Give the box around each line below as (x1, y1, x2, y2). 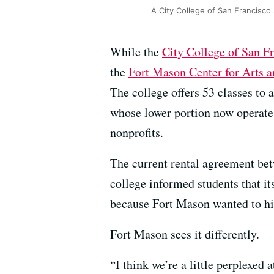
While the (110, 43, 162, 61)
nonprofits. (110, 124, 163, 141)
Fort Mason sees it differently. (110, 226, 259, 243)
